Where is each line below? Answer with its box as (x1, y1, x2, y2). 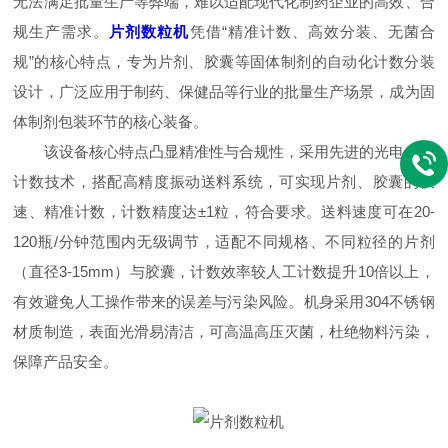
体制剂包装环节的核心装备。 (13, 113, 209, 130)
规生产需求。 (13, 23, 110, 40)
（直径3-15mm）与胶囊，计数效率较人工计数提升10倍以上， (13, 263, 435, 280)
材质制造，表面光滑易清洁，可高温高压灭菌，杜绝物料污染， (13, 323, 435, 340)
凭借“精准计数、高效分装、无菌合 (189, 23, 435, 40)
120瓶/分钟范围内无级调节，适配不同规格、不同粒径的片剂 (13, 233, 435, 250)
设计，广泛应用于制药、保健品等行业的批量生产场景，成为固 (13, 83, 435, 100)
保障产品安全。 (13, 353, 119, 370)
